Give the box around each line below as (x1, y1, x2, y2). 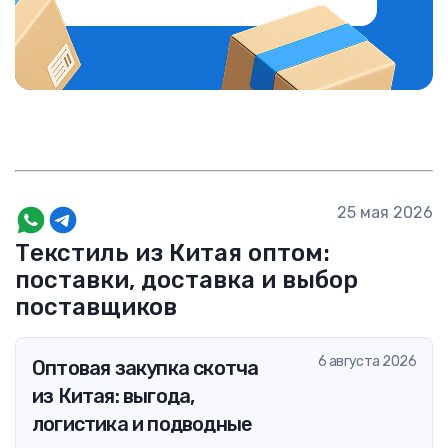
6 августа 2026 (317, 353, 416, 370)
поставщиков (15, 293, 177, 321)
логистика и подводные (32, 412, 253, 436)
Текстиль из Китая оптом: (15, 239, 330, 267)
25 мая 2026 (337, 203, 433, 222)
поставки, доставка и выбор (15, 266, 358, 294)
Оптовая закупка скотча (32, 356, 259, 380)
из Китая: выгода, (32, 384, 195, 408)
